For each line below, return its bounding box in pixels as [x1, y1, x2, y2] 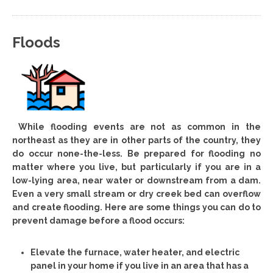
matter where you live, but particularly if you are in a [12, 161, 261, 172]
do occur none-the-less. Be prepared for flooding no [12, 148, 261, 158]
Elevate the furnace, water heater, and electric [30, 247, 239, 257]
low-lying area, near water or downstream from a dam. [12, 175, 261, 185]
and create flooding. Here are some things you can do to [12, 202, 261, 212]
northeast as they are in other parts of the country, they [12, 135, 261, 145]
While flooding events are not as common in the [12, 121, 261, 132]
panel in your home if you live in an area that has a [30, 260, 249, 271]
